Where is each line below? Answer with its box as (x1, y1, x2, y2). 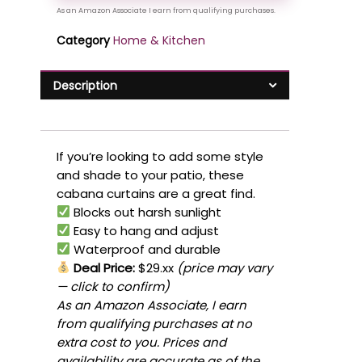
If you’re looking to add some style (57, 147, 263, 165)
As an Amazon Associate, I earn (57, 296, 246, 314)
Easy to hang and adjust (70, 221, 220, 239)
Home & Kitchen (113, 32, 205, 48)
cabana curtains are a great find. (57, 184, 255, 202)
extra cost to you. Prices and (57, 333, 226, 351)
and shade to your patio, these (57, 166, 244, 183)
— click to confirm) (57, 277, 170, 295)
